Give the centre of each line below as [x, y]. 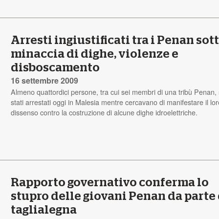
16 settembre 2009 [45, 80]
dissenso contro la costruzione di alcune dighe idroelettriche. [104, 112]
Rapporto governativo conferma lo [110, 183]
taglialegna [44, 210]
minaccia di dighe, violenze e [95, 54]
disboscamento [55, 68]
